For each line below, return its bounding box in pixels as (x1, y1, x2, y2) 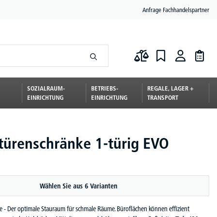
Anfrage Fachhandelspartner (142, 5, 209, 14)
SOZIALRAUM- (27, 84, 65, 92)
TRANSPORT (147, 93, 178, 101)
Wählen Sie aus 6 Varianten (40, 182, 117, 190)
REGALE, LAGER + (147, 84, 194, 92)
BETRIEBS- (91, 84, 118, 92)
